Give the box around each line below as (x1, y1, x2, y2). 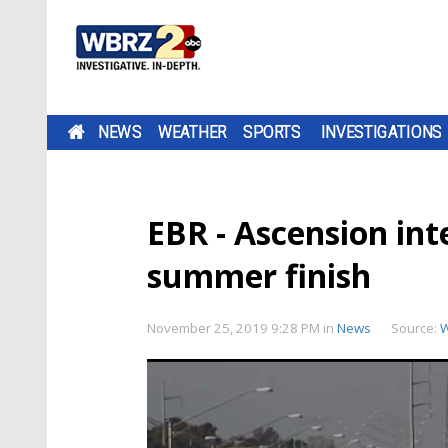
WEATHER (157, 122, 227, 142)
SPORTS (243, 122, 301, 142)
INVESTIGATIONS (320, 122, 443, 142)
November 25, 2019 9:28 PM (147, 319, 323, 337)
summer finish (147, 254, 371, 297)
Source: (391, 319, 440, 337)
